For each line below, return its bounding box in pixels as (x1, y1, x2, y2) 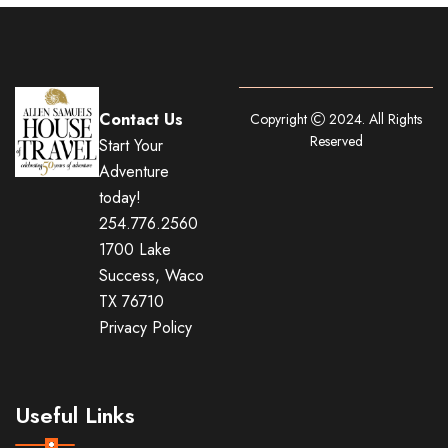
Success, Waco (99, 263, 205, 287)
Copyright (250, 108, 311, 129)
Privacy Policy (99, 315, 193, 339)
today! (99, 185, 142, 209)
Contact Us (99, 107, 184, 131)
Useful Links (15, 398, 135, 431)
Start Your (99, 133, 164, 157)
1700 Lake (99, 237, 172, 261)
